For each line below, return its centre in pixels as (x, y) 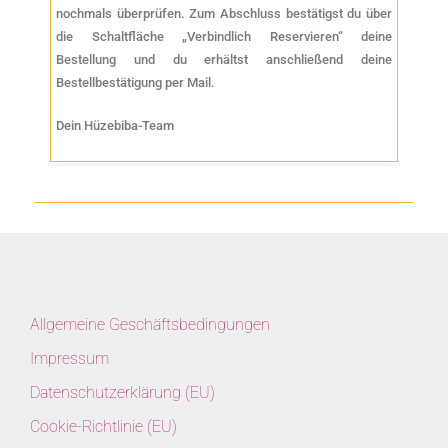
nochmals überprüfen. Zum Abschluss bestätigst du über (224, 14)
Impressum (69, 359)
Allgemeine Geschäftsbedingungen (150, 325)
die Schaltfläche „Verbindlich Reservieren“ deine (224, 37)
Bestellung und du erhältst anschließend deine (224, 60)
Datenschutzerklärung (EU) (122, 393)
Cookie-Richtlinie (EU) (103, 427)
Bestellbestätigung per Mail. (135, 83)
